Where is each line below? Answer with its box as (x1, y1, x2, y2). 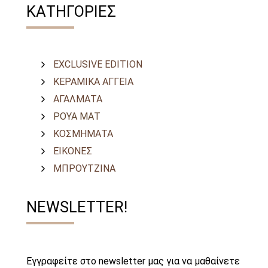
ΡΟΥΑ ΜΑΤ (53, 111, 100, 123)
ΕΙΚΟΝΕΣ (53, 145, 92, 157)
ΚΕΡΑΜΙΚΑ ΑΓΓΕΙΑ (53, 76, 133, 88)
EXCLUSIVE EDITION (53, 59, 142, 71)
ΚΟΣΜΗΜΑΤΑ (53, 128, 113, 140)
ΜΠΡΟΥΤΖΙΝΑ (53, 163, 115, 175)
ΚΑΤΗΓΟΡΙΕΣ (26, 2, 116, 21)
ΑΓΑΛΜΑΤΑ (53, 93, 102, 105)
